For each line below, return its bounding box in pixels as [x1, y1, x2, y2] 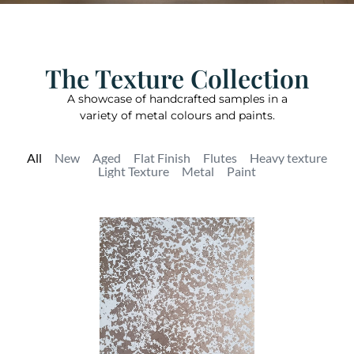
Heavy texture [250, 150, 327, 165]
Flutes [203, 150, 237, 165]
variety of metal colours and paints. [79, 107, 275, 122]
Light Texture [98, 164, 169, 179]
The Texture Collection [45, 60, 309, 95]
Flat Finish [134, 150, 190, 165]
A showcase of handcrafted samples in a [66, 91, 288, 106]
